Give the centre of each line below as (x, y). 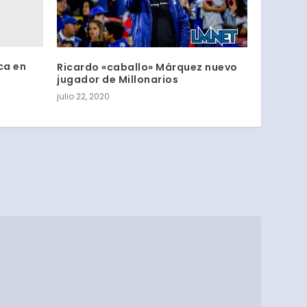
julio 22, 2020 (84, 96)
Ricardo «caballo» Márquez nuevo (147, 67)
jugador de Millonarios (118, 79)
